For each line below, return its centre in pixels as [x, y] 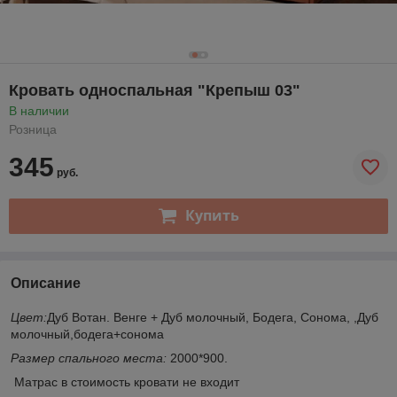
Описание [46, 283]
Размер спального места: [89, 358]
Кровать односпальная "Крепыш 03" [155, 90]
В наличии [39, 110]
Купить [212, 216]
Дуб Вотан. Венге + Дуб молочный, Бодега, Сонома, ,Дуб [213, 317]
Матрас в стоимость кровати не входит [125, 381]
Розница [33, 129]
